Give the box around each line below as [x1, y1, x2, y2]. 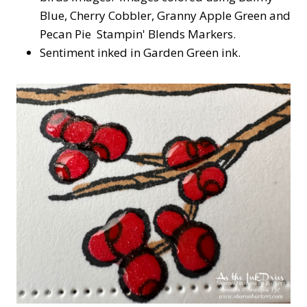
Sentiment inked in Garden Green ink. [40, 45, 241, 61]
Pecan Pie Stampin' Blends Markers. [40, 26, 241, 42]
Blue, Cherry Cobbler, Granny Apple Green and [40, 8, 291, 24]
